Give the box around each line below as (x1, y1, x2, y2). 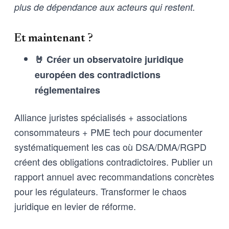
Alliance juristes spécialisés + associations (14, 110, 187, 124)
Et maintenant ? (14, 33, 93, 44)
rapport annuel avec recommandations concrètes (14, 169, 214, 183)
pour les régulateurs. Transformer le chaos (14, 184, 187, 198)
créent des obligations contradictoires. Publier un (14, 154, 213, 168)
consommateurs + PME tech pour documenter (14, 125, 202, 139)
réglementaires (35, 83, 100, 97)
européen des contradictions (35, 67, 161, 81)
